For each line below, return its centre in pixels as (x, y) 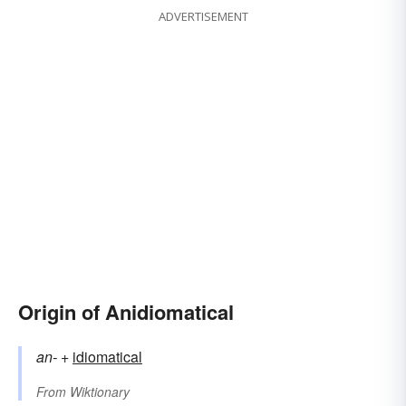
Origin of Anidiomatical (126, 312)
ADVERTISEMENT (203, 17)
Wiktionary (100, 392)
